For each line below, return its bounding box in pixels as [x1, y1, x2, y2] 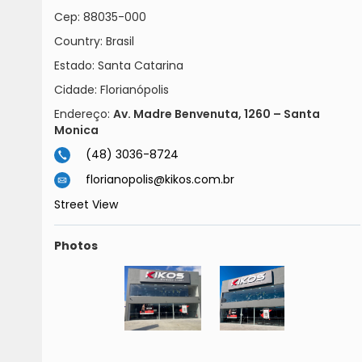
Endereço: [54, 106, 113, 122]
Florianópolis [100, 82, 169, 98]
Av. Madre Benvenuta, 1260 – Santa [113, 106, 320, 122]
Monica [54, 122, 99, 138]
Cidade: [54, 82, 100, 98]
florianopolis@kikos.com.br [86, 171, 234, 188]
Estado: [54, 57, 98, 74]
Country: [54, 33, 106, 49]
